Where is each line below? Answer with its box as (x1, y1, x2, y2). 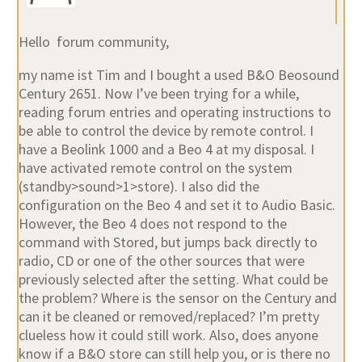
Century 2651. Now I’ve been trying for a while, (18, 83, 299, 103)
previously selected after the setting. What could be (18, 269, 328, 288)
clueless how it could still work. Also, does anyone (18, 325, 318, 344)
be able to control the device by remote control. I (18, 120, 314, 140)
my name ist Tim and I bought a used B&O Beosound (18, 65, 339, 84)
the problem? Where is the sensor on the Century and (18, 288, 337, 307)
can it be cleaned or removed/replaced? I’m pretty (18, 306, 319, 326)
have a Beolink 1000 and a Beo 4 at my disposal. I (18, 139, 314, 158)
